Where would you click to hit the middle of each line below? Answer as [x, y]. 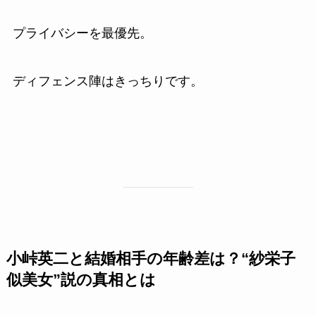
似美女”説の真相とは [81, 280]
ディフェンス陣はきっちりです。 [108, 81]
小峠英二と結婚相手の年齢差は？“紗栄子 [151, 259]
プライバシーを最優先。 [82, 34]
